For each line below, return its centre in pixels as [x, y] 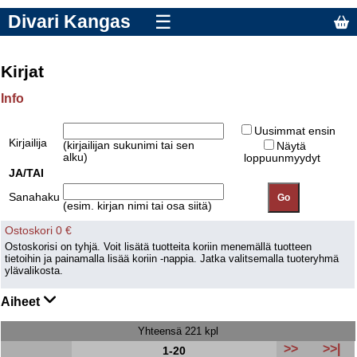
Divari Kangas [69, 22]
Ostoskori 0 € [39, 231]
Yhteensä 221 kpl [178, 331]
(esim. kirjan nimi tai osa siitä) [138, 206]
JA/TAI [27, 174]
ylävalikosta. [34, 271]
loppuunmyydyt [283, 159]
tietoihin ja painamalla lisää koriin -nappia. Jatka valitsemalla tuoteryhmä [172, 259]
